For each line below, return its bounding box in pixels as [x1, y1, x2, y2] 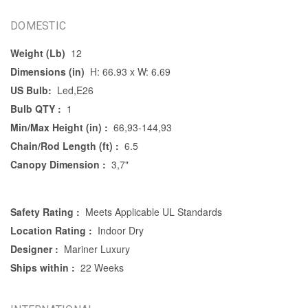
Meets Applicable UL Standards [85, 204, 222, 219]
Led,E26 [56, 82, 93, 97]
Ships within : [10, 260, 75, 274]
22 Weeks [80, 260, 124, 274]
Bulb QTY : [10, 101, 61, 115]
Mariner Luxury [63, 241, 130, 256]
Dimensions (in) [10, 64, 85, 78]
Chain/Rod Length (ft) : [10, 138, 119, 153]
